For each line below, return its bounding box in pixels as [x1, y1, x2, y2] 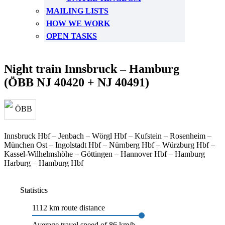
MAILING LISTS [46, 7, 108, 15]
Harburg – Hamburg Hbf [4, 159, 83, 167]
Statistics [20, 186, 48, 194]
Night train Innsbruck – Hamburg [4, 62, 179, 75]
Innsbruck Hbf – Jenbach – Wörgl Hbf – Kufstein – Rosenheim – [4, 132, 211, 140]
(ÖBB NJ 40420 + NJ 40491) [4, 76, 149, 89]
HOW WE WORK [46, 19, 110, 28]
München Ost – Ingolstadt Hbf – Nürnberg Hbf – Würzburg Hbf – [4, 141, 215, 149]
